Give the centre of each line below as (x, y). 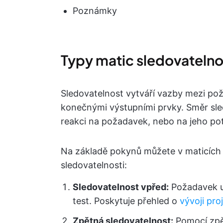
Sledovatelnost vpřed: (121, 187)
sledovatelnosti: (94, 165)
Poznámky (95, 11)
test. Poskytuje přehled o (126, 201)
